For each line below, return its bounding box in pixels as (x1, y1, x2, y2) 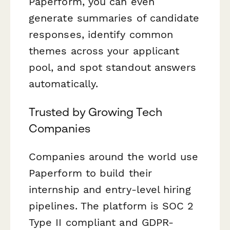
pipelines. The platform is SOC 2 (29, 200, 194, 213)
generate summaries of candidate (29, 11, 200, 24)
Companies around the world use (29, 150, 199, 163)
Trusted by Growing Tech (29, 105, 162, 119)
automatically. (29, 77, 99, 90)
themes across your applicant (29, 44, 180, 57)
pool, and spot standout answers (29, 61, 197, 73)
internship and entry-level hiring (29, 183, 191, 196)
